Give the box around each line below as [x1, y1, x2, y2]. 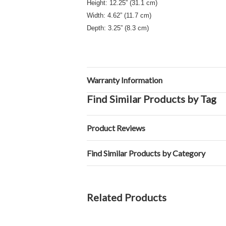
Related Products [87, 191, 166, 203]
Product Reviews [87, 123, 145, 133]
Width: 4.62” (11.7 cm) [87, 12, 151, 19]
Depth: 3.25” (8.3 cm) [87, 24, 149, 32]
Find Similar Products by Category [87, 148, 205, 158]
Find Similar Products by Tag [87, 93, 216, 105]
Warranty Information [87, 75, 162, 85]
